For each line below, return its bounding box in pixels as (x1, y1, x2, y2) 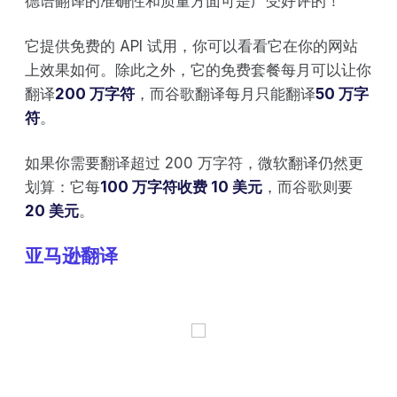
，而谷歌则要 (262, 177, 353, 196)
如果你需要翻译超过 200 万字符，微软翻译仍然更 (25, 153, 363, 172)
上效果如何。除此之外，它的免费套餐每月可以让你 (25, 60, 371, 79)
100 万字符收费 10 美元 (100, 177, 262, 196)
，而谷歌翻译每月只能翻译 (135, 84, 315, 103)
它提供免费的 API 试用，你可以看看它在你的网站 (25, 36, 358, 55)
